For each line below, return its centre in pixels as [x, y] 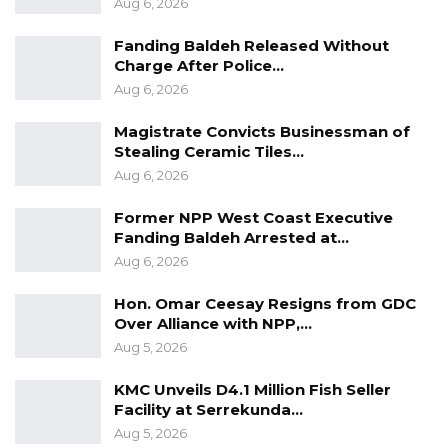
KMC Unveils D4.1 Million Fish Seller [252, 390]
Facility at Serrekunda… [208, 410]
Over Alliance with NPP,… [213, 324]
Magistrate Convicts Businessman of [262, 132]
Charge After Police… [199, 66]
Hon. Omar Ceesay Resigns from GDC [265, 304]
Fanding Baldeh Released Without [251, 46]
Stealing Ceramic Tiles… [209, 152]
